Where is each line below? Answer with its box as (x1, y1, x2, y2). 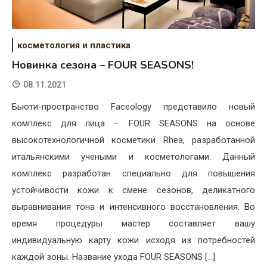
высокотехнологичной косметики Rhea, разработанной (12, 135, 255, 146)
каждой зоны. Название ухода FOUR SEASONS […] (12, 252, 215, 263)
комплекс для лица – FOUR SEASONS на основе (12, 118, 255, 129)
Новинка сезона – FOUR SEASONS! (12, 58, 194, 73)
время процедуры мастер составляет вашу (12, 218, 255, 229)
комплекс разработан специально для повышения (12, 168, 255, 179)
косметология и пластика (17, 40, 131, 51)
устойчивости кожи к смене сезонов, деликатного (12, 185, 255, 196)
